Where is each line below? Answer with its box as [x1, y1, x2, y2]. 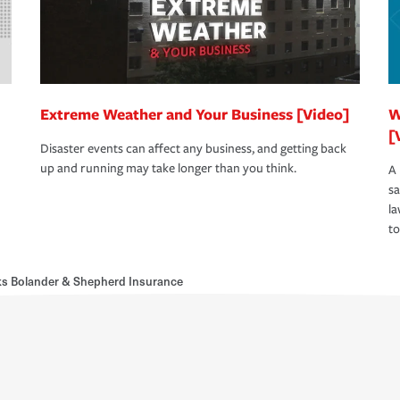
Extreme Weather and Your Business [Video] [40, 104, 349, 125]
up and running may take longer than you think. [40, 161, 296, 177]
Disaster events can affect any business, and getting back [40, 141, 346, 157]
